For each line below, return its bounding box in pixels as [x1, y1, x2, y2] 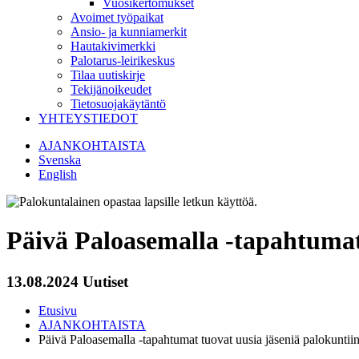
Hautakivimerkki [71, 39, 155, 53]
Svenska [38, 153, 81, 167]
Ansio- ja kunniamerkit [71, 25, 187, 38]
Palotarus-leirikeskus [71, 54, 175, 67]
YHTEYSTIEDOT [38, 111, 138, 125]
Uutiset [83, 272, 128, 290]
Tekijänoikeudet [71, 83, 151, 96]
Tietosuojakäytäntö [71, 97, 166, 111]
